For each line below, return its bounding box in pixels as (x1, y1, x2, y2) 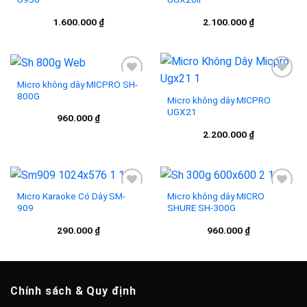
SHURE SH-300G (167, 202, 236, 214)
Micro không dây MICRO (167, 191, 265, 202)
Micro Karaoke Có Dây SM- (16, 191, 125, 202)
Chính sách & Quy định (10, 284, 136, 298)
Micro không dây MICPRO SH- (16, 78, 138, 90)
